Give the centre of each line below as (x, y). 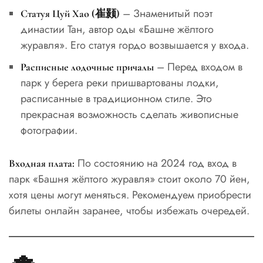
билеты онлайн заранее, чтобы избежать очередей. (129, 210)
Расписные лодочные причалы (87, 67)
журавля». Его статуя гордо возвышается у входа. (134, 45)
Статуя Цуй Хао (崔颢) (70, 13)
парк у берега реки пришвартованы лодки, (119, 82)
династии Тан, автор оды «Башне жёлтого (117, 29)
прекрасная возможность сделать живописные (129, 114)
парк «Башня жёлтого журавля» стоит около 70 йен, (129, 179)
